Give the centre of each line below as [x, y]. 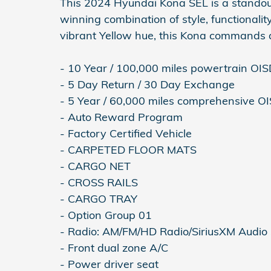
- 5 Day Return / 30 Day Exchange [147, 84]
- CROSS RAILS [99, 182]
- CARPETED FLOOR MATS [128, 149]
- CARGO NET [95, 166]
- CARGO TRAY [99, 198]
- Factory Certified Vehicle [126, 133]
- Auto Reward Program [121, 117]
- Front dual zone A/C [114, 247]
